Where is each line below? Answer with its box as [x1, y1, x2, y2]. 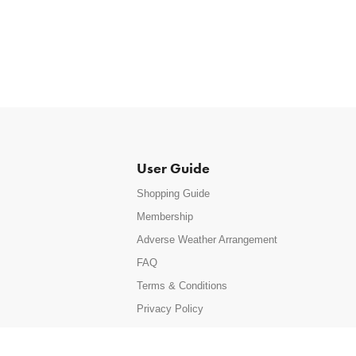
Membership [136, 210, 193, 222]
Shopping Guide [136, 187, 210, 199]
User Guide [136, 158, 210, 177]
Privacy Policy [136, 302, 203, 315]
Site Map [136, 325, 178, 338]
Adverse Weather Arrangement [136, 233, 277, 246]
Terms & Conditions [136, 279, 227, 292]
